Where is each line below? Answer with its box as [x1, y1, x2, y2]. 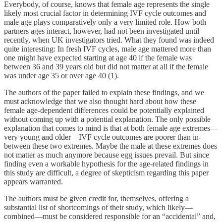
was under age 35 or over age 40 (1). [4, 71, 119, 80]
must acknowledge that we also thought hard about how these [4, 97, 196, 106]
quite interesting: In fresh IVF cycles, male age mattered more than [4, 44, 211, 53]
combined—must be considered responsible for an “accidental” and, [4, 212, 216, 221]
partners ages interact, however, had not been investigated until [4, 26, 199, 35]
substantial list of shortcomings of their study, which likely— [4, 203, 193, 212]
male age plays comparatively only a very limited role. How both [4, 17, 206, 26]
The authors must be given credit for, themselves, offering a [4, 194, 189, 203]
